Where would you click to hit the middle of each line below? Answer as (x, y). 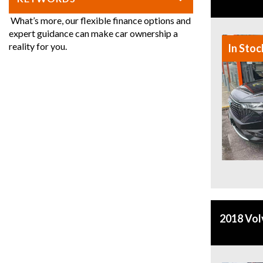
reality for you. (38, 46)
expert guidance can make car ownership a (93, 33)
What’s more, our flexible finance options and (100, 21)
